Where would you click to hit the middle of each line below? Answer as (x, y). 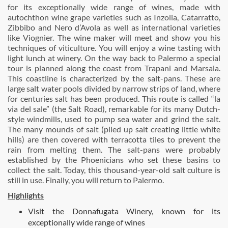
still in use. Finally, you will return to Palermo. (86, 180)
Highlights (26, 195)
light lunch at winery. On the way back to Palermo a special (114, 58)
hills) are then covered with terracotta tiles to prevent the (114, 139)
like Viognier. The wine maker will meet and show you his (114, 37)
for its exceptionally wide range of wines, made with (114, 7)
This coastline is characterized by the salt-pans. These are (114, 78)
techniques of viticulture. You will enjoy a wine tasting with (114, 48)
